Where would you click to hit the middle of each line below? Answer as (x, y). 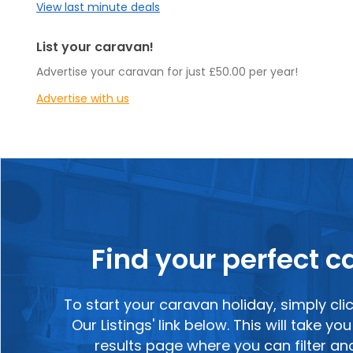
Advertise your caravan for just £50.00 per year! (167, 72)
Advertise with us (83, 99)
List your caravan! (95, 47)
